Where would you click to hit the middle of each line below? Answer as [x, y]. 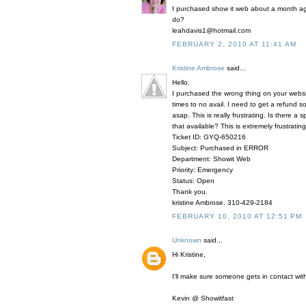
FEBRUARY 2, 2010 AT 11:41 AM [234, 44]
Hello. [181, 83]
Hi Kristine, [189, 255]
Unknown [187, 240]
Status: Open [193, 181]
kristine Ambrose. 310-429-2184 [222, 203]
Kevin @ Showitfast [203, 298]
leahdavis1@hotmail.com [211, 31]
